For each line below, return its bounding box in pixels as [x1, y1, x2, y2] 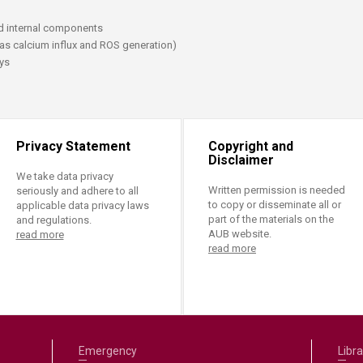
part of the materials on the [208, 213, 334, 225]
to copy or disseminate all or [208, 199, 341, 211]
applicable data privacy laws [15, 199, 149, 211]
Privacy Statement [15, 139, 130, 154]
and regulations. [15, 214, 92, 226]
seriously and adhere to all [15, 185, 139, 197]
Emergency [78, 344, 137, 357]
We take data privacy [15, 170, 113, 182]
